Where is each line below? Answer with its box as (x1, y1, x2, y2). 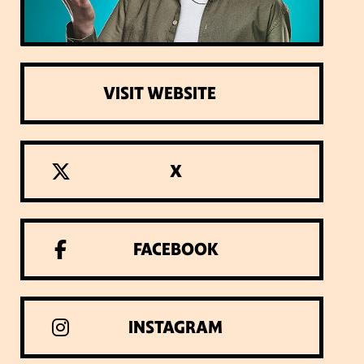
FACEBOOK (132, 238, 219, 260)
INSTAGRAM (128, 316, 223, 338)
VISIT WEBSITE (102, 82, 216, 104)
